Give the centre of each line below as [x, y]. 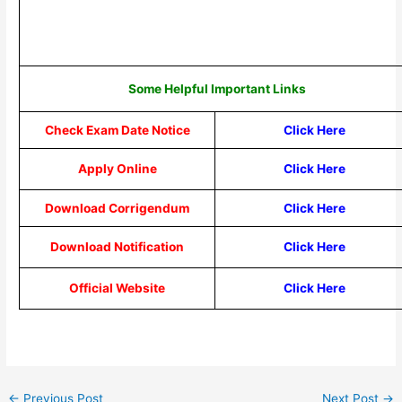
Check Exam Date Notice [117, 130]
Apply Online [117, 168]
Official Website [118, 288]
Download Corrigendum [118, 208]
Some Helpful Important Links [217, 88]
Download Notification [118, 246]
